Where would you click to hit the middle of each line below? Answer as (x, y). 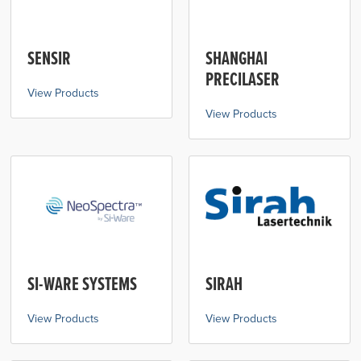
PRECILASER (243, 79)
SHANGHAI (237, 58)
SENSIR (50, 58)
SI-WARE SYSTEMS (83, 284)
